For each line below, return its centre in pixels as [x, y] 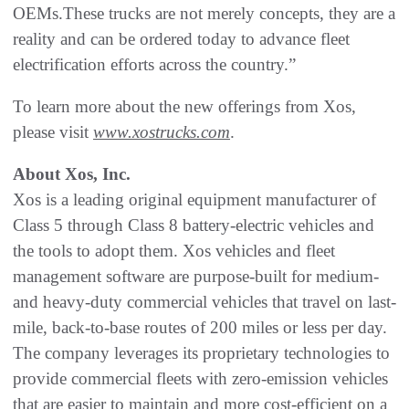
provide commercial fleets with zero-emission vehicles [200, 379]
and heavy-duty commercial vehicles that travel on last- [204, 302]
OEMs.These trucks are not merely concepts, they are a [204, 14]
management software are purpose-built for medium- [196, 277]
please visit [53, 132]
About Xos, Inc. [72, 174]
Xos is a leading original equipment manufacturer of [194, 200]
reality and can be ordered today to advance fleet [181, 39]
